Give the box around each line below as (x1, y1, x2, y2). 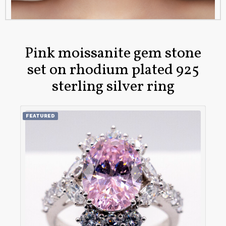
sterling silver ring (51, 76, 175, 97)
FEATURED (26, 113, 55, 119)
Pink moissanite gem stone (25, 43, 201, 64)
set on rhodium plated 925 (27, 60, 199, 81)
